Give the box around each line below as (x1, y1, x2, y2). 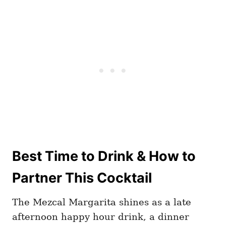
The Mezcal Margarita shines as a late (12, 197, 191, 208)
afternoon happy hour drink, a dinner (12, 211, 189, 222)
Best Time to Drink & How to (12, 148, 196, 165)
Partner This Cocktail (12, 169, 152, 187)
